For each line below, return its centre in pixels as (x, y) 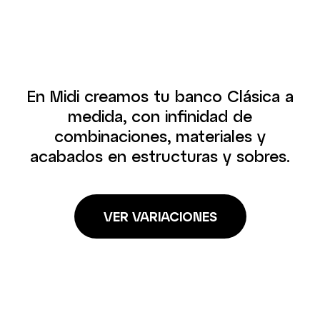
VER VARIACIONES (160, 216)
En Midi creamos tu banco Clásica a (160, 96)
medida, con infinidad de (160, 116)
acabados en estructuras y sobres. (160, 156)
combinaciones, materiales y (160, 136)
